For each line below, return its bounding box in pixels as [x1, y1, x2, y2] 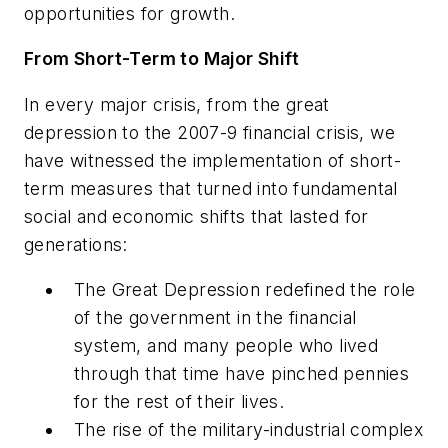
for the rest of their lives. [74, 391, 285, 413]
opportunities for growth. [24, 2, 235, 24]
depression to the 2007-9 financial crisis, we [24, 121, 395, 143]
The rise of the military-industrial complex [74, 419, 424, 441]
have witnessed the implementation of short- [24, 149, 402, 171]
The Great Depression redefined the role [74, 279, 416, 301]
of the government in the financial [74, 307, 357, 329]
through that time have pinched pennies [74, 363, 410, 385]
